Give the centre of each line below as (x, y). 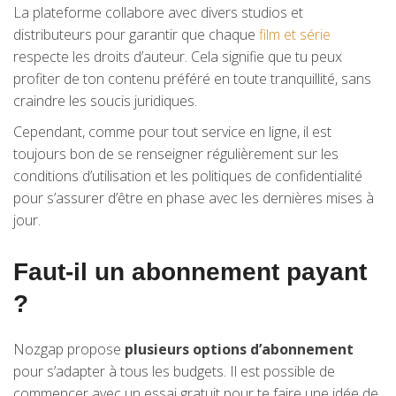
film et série (295, 34)
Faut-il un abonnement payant (190, 272)
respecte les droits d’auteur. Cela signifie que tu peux (178, 57)
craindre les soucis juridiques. (105, 101)
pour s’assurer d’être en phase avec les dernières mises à (194, 198)
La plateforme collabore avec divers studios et (158, 12)
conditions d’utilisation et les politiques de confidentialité (188, 176)
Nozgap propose (69, 349)
